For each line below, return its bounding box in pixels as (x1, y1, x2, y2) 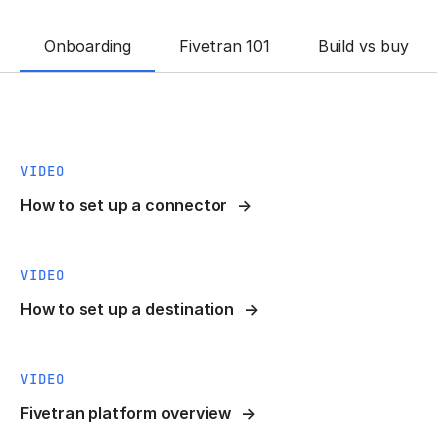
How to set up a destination (20, 298, 234, 319)
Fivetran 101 (179, 35, 270, 56)
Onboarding (44, 35, 132, 56)
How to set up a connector (20, 194, 228, 215)
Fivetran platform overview (20, 402, 232, 423)
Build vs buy (317, 35, 409, 56)
